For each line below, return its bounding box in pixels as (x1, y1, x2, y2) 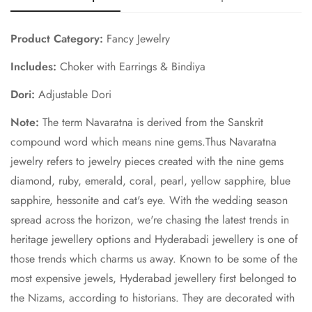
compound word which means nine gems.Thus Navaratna (10, 134, 276, 150)
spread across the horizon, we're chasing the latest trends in (10, 212, 289, 228)
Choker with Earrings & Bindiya (60, 58, 205, 75)
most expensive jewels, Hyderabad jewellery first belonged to (10, 270, 297, 287)
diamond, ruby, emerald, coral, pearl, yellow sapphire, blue (10, 173, 290, 189)
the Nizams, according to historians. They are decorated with (10, 290, 295, 306)
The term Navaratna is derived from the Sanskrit (39, 114, 263, 131)
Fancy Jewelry (107, 31, 170, 47)
